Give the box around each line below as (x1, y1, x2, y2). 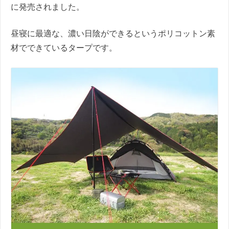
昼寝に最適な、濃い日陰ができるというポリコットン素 (11, 29, 215, 38)
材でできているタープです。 (11, 43, 117, 52)
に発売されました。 (11, 2, 84, 11)
